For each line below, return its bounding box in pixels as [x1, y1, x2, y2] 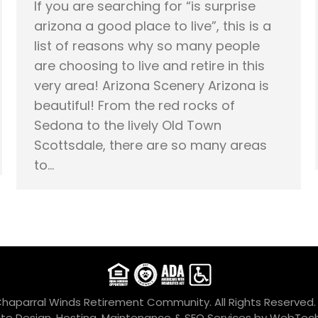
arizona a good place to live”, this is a [34, 17, 271, 35]
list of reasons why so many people [34, 37, 260, 55]
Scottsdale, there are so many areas [34, 136, 267, 155]
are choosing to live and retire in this [34, 57, 265, 75]
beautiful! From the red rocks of [34, 97, 235, 115]
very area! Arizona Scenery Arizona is [34, 77, 269, 95]
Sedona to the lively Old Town [34, 116, 221, 135]
